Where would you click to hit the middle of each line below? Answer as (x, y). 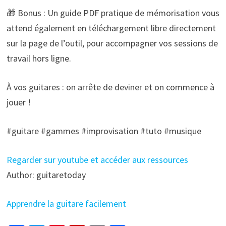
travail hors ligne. (39, 58)
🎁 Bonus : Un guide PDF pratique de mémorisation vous (113, 13)
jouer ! (18, 102)
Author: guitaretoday (46, 175)
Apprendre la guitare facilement (66, 203)
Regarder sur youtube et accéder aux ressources (97, 159)
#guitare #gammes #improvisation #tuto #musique (104, 131)
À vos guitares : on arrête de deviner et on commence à (110, 87)
